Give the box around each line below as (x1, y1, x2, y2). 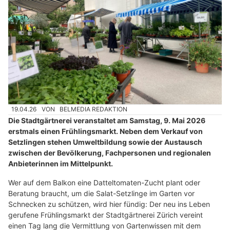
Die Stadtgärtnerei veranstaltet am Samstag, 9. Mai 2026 (8, 116, 205, 125)
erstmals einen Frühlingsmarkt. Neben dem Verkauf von (8, 126, 203, 136)
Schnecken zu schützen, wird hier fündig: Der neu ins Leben (8, 199, 210, 208)
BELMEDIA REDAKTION (60, 105, 128, 113)
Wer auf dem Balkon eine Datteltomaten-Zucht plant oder (8, 178, 200, 187)
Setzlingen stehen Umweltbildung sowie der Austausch (8, 137, 202, 146)
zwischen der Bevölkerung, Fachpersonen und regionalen (8, 148, 211, 157)
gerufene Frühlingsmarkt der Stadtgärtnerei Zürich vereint (8, 210, 203, 219)
